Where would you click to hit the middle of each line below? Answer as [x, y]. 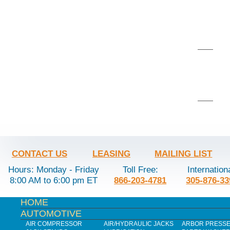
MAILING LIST [184, 153]
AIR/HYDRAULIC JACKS [139, 224]
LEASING [112, 153]
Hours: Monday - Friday [54, 169]
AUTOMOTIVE [51, 214]
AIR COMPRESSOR [54, 224]
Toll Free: [140, 169]
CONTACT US [39, 153]
